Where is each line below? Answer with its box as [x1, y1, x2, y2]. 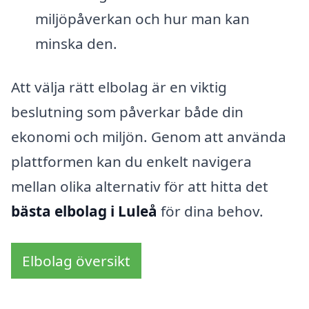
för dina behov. [157, 201, 263, 221]
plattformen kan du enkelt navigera [11, 152, 252, 172]
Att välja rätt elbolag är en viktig [11, 77, 227, 97]
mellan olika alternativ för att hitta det [11, 177, 268, 197]
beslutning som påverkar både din [11, 102, 243, 122]
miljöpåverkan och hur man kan [34, 8, 250, 28]
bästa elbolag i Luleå [11, 201, 157, 221]
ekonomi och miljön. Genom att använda [11, 127, 286, 147]
